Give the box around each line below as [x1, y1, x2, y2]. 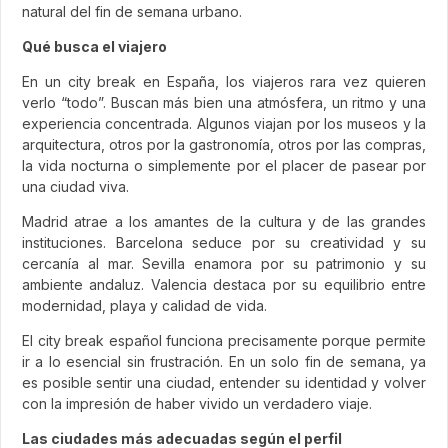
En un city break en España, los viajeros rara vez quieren [22, 72, 426, 90]
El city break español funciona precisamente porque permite [22, 331, 426, 349]
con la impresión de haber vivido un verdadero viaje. [22, 394, 372, 412]
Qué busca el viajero [22, 37, 167, 55]
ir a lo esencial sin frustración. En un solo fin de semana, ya [22, 352, 426, 370]
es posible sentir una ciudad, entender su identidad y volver [22, 373, 426, 391]
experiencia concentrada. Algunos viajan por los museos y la [22, 114, 426, 132]
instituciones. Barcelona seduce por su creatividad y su [22, 233, 426, 251]
